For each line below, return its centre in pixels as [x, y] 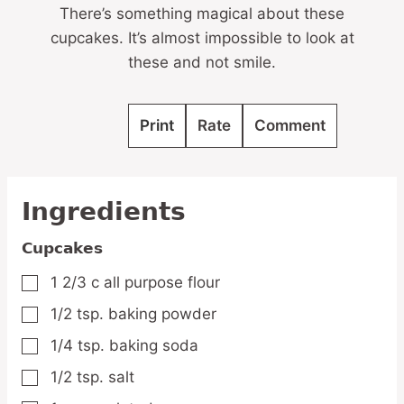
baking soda [154, 345]
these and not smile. [202, 62]
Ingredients [104, 211]
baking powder [162, 313]
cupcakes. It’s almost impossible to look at [202, 37]
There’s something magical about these [202, 13]
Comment [289, 125]
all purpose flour [162, 282]
